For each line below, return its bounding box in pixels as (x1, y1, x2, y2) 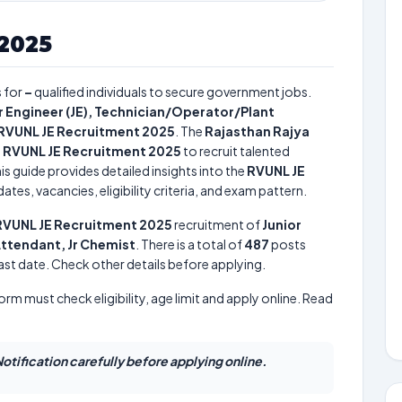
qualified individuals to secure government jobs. (32, 83, 311, 100)
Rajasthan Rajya (205, 123, 310, 139)
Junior (262, 216, 301, 232)
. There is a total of (135, 236, 244, 252)
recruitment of (172, 216, 262, 232)
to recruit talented (181, 143, 290, 159)
